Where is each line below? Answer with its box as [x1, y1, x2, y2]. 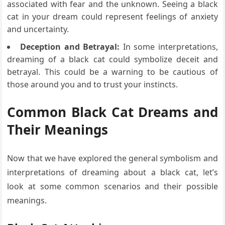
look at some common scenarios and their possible [7, 181, 218, 192]
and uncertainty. [7, 24, 69, 35]
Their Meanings [7, 121, 108, 139]
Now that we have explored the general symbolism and [7, 153, 218, 164]
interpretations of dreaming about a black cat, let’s [7, 167, 218, 178]
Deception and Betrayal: [20, 41, 120, 53]
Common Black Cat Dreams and [7, 103, 218, 122]
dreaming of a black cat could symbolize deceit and [7, 54, 218, 65]
